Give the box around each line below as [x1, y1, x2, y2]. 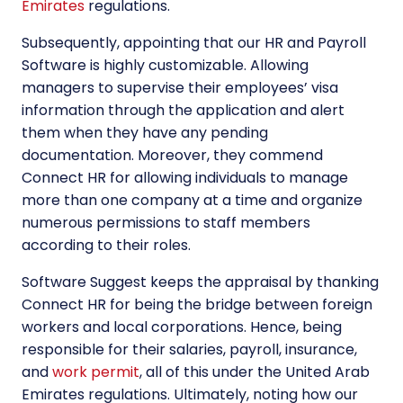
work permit [52, 362, 139, 383]
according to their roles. [22, 235, 191, 256]
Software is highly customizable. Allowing [22, 55, 309, 76]
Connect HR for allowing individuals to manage [22, 167, 348, 189]
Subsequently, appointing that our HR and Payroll [22, 32, 366, 54]
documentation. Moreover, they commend [22, 145, 323, 166]
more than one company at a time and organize [22, 190, 363, 211]
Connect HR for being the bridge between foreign [22, 294, 372, 316]
